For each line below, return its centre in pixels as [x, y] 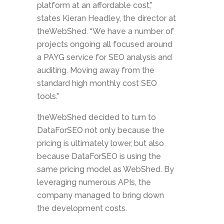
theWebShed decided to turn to [96, 117]
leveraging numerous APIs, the [94, 182]
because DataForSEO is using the [99, 156]
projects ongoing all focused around [105, 44]
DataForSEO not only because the [101, 130]
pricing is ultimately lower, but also [100, 143]
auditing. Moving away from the [96, 70]
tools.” [48, 96]
